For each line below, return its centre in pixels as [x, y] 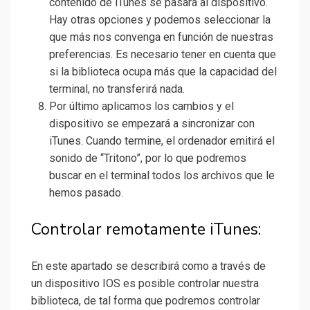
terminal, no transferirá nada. [117, 89]
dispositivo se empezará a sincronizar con [152, 124]
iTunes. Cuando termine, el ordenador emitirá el [162, 141]
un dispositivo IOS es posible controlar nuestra [145, 284]
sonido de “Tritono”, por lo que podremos [148, 158]
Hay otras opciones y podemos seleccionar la [160, 20]
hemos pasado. [86, 193]
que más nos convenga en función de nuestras [161, 37]
